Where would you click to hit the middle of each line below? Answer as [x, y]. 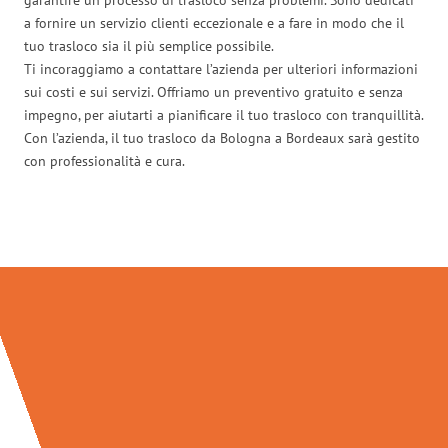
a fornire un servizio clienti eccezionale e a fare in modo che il [214, 22]
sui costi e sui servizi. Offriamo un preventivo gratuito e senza [213, 91]
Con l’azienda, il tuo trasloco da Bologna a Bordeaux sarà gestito [222, 137]
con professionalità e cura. [104, 160]
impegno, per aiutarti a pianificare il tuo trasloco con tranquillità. [223, 114]
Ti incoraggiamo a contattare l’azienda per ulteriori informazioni [221, 68]
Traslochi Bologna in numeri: [224, 224]
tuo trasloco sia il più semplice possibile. [149, 45]
